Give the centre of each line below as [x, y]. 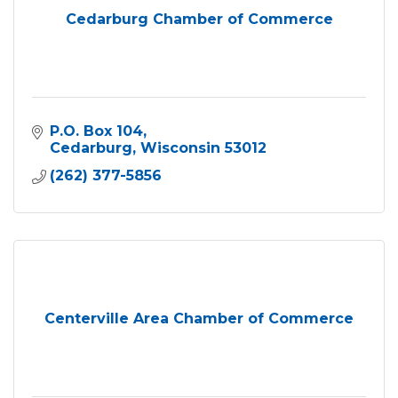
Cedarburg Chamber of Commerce [199, 19]
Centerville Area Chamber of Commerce [199, 318]
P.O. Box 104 [96, 131]
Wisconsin [180, 147]
